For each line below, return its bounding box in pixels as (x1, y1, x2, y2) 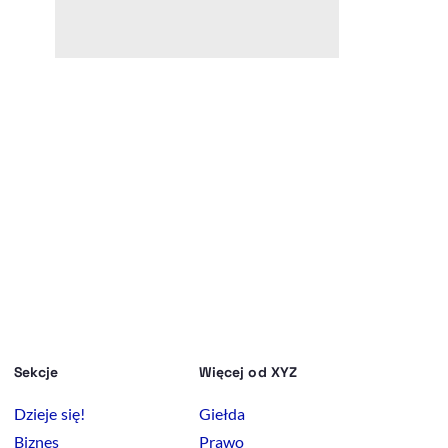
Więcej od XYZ (199, 362, 297, 381)
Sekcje (14, 362, 59, 381)
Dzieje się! (14, 403, 85, 423)
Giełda (199, 403, 246, 423)
